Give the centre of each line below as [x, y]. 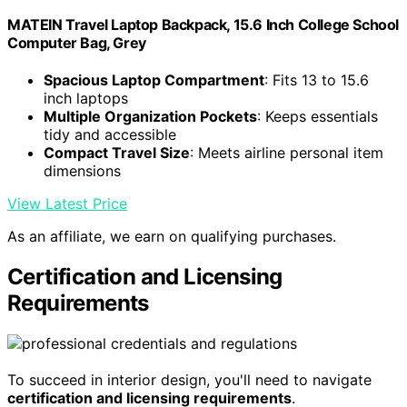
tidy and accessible [110, 135]
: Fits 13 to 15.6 [317, 80]
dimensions [82, 171]
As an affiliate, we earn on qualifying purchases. [172, 237]
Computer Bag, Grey [77, 42]
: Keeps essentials [318, 117]
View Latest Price [67, 204]
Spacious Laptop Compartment [154, 80]
